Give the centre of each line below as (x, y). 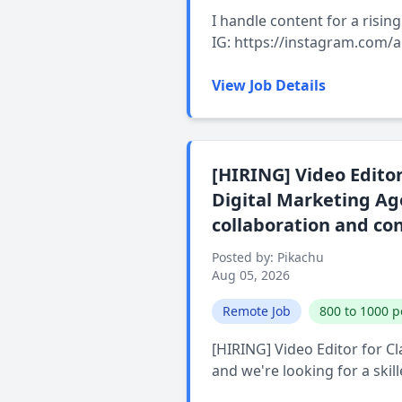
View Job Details (269, 85)
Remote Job (257, 311)
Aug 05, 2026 (251, 275)
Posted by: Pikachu (268, 257)
